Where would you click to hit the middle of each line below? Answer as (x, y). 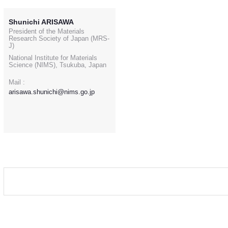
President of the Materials (47, 32)
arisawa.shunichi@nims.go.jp (52, 92)
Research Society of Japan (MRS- (59, 39)
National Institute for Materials (53, 58)
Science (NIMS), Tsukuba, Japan (58, 65)
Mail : (17, 82)
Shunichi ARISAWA (41, 22)
